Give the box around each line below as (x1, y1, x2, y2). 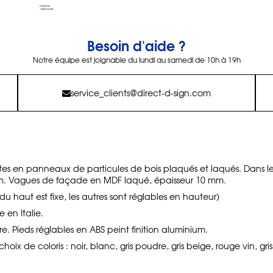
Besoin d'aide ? (87, 35, 186, 55)
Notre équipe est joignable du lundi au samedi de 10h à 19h (32, 54, 241, 65)
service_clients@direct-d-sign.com (71, 87, 211, 99)
